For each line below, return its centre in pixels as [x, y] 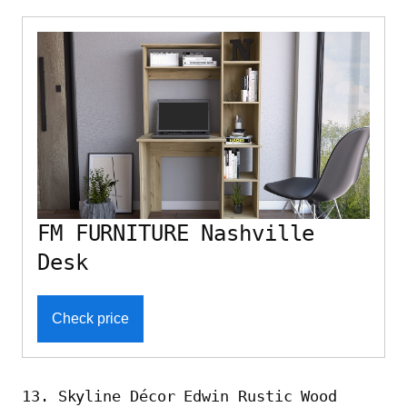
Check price [90, 318]
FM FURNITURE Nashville [176, 233]
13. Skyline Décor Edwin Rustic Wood [180, 396]
